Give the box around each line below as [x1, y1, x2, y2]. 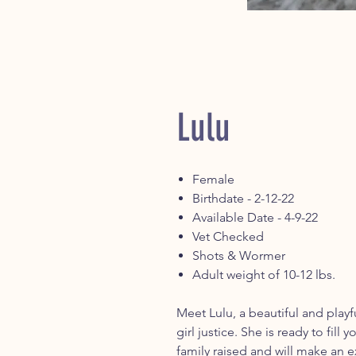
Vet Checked [192, 229, 264, 245]
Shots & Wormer [192, 248, 285, 264]
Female [192, 172, 234, 188]
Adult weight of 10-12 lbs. [192, 267, 335, 283]
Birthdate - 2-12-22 [192, 191, 294, 207]
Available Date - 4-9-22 [192, 210, 318, 226]
